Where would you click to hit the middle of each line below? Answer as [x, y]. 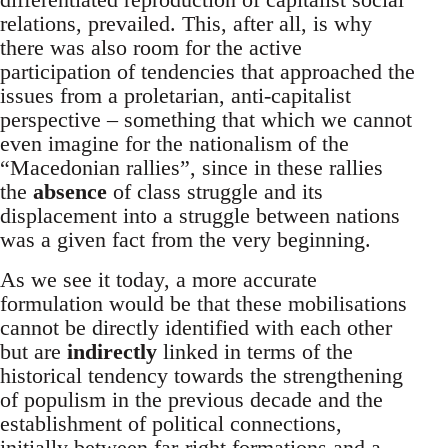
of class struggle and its [215, 191]
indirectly [115, 351]
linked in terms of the [258, 351]
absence [70, 191]
